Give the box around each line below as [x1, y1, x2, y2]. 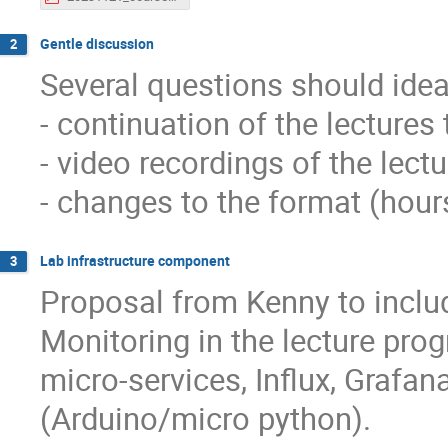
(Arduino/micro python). [40, 397, 371, 439]
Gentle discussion [40, 34, 154, 54]
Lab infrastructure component [40, 251, 230, 271]
